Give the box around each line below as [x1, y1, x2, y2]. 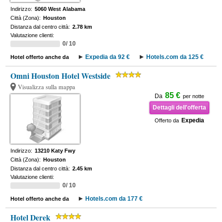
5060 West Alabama [35, 6, 86, 12]
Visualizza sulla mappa [18, 83, 76, 91]
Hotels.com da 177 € [85, 195, 143, 202]
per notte [182, 93, 204, 99]
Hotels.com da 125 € [146, 54, 204, 60]
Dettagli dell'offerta [152, 104, 206, 111]
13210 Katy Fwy [35, 148, 76, 154]
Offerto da [154, 117, 179, 123]
